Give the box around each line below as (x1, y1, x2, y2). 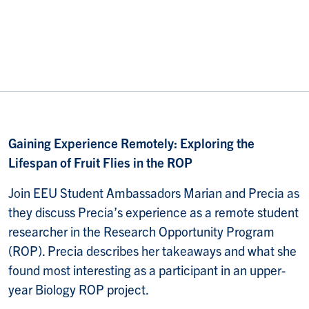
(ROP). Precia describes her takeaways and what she (8, 242, 297, 259)
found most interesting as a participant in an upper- (8, 261, 286, 279)
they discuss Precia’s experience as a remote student (8, 203, 299, 221)
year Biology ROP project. (8, 281, 149, 298)
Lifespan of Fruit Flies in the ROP (8, 154, 192, 171)
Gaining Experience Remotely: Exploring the (8, 134, 255, 152)
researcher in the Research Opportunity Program (8, 223, 275, 240)
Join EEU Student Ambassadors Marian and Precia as (8, 184, 299, 201)
